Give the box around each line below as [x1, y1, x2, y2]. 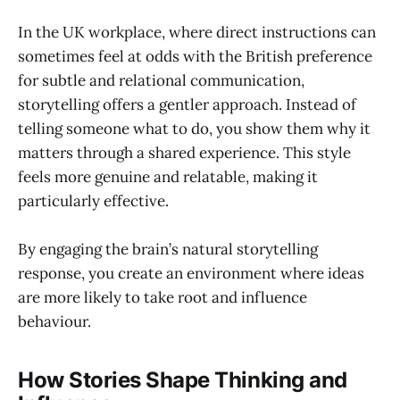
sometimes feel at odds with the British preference [18, 46, 372, 66]
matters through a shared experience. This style [18, 142, 351, 162]
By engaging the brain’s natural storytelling [18, 238, 318, 259]
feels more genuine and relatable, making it [18, 166, 318, 187]
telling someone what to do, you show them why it [18, 118, 371, 138]
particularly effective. [18, 190, 169, 211]
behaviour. [18, 311, 91, 331]
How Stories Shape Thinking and [18, 366, 347, 393]
